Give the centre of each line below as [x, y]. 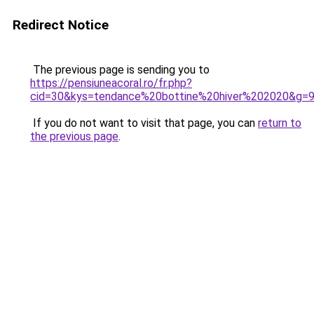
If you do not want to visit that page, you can [144, 123]
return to [280, 123]
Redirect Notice [61, 25]
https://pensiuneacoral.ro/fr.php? [111, 83]
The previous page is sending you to [120, 70]
